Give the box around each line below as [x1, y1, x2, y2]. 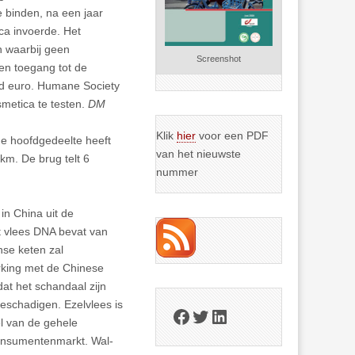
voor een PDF [196, 129, 269, 143]
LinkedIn [209, 304, 281, 326]
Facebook [171, 304, 254, 326]
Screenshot [197, 54, 242, 64]
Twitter [190, 304, 247, 326]
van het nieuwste [156, 147, 242, 161]
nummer [156, 166, 199, 179]
